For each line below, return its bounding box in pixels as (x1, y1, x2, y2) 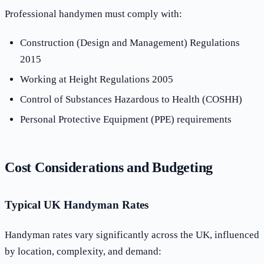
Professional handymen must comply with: (5, 8, 182, 19)
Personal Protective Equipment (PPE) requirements (19, 113, 232, 125)
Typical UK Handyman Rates (5, 199, 148, 212)
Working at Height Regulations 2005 (19, 73, 173, 85)
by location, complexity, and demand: (5, 245, 161, 257)
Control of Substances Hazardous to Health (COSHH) (19, 93, 242, 105)
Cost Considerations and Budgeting (5, 159, 213, 175)
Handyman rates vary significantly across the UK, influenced (5, 229, 259, 240)
